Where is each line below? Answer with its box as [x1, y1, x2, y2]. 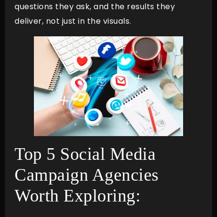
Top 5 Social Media [15, 144, 155, 164]
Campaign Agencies [15, 165, 159, 185]
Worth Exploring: [15, 186, 140, 205]
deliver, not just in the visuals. [15, 15, 138, 27]
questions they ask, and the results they [15, 1, 175, 13]
